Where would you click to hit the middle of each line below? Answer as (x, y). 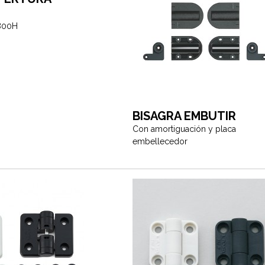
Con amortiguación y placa (184, 129)
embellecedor (160, 141)
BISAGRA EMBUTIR (184, 116)
